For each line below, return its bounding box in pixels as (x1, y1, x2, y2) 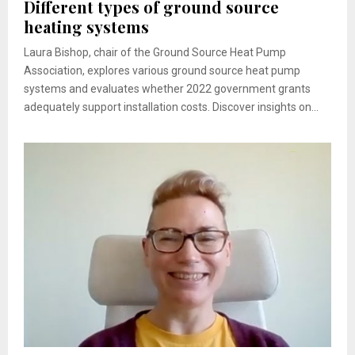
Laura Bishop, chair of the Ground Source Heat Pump (24, 45, 286, 59)
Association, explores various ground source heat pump (24, 63, 300, 77)
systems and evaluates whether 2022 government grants (24, 82, 311, 95)
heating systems (24, 15, 149, 37)
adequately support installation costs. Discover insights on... (24, 100, 319, 113)
